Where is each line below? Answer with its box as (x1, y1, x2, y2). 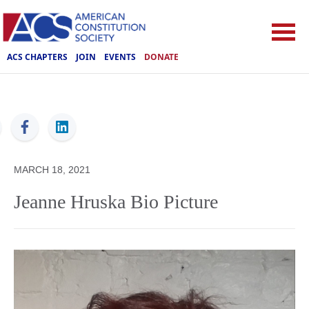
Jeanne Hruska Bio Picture (14, 191, 218, 212)
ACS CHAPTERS (7, 50, 68, 63)
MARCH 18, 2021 (14, 164, 90, 175)
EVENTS (104, 50, 136, 63)
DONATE (144, 50, 179, 63)
